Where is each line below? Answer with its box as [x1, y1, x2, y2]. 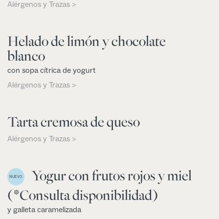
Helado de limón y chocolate [7, 31, 166, 50]
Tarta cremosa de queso [7, 112, 140, 131]
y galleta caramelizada [7, 205, 81, 215]
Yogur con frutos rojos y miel [32, 166, 192, 185]
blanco [7, 46, 45, 65]
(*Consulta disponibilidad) [7, 186, 158, 205]
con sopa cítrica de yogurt [7, 65, 96, 75]
